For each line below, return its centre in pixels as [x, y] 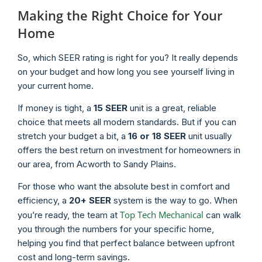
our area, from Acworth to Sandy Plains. [97, 164]
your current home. [56, 85]
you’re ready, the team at [69, 215]
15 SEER [111, 108]
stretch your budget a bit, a [73, 136]
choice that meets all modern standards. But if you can [127, 122]
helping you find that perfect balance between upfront [126, 243]
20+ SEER [90, 201]
